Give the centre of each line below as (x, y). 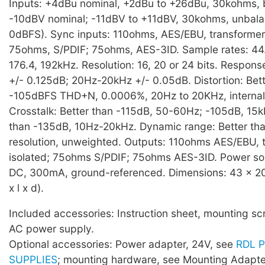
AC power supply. (51, 229)
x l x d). (26, 188)
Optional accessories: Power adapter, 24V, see (122, 244)
